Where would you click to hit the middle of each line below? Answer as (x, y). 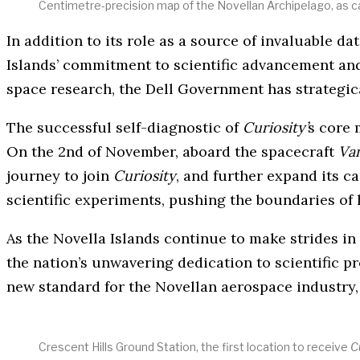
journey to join (60, 175)
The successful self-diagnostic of (125, 127)
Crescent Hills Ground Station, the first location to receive (194, 346)
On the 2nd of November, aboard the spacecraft (172, 151)
